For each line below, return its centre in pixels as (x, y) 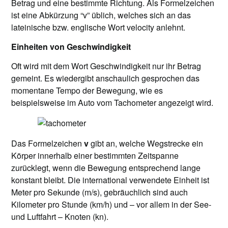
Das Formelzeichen (48, 143)
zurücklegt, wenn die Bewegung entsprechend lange (106, 168)
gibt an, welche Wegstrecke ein (146, 143)
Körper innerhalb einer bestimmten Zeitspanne (95, 155)
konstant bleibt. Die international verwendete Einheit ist (110, 180)
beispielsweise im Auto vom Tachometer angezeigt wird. (112, 103)
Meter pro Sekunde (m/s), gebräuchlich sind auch (100, 192)
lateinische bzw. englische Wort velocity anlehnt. (98, 27)
